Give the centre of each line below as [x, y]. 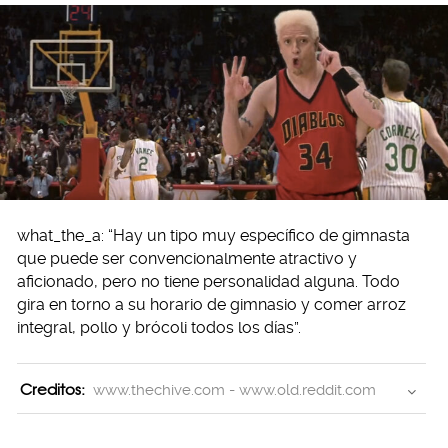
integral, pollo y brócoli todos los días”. [159, 327]
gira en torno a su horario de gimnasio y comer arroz [211, 304]
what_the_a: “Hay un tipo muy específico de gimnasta [213, 235]
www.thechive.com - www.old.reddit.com [234, 389]
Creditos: [52, 389]
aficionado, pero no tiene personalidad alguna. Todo [208, 281]
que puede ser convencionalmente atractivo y [187, 258]
